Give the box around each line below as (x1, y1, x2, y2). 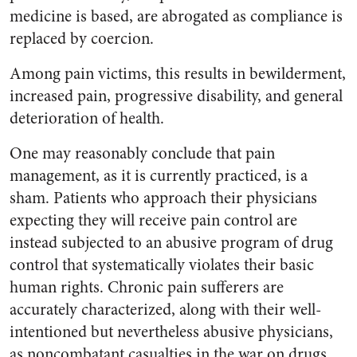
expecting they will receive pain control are (10, 209, 297, 232)
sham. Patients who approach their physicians (10, 186, 317, 210)
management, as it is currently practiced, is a (10, 164, 308, 187)
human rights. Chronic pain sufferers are (10, 276, 284, 299)
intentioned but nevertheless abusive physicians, (10, 320, 333, 343)
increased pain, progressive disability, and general (10, 84, 343, 108)
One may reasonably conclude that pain (10, 142, 275, 165)
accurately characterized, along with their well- (10, 298, 321, 321)
